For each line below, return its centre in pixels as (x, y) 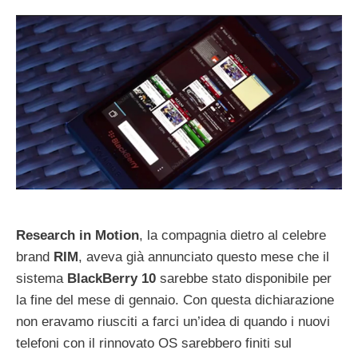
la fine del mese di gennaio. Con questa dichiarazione (175, 300)
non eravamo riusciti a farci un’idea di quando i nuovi (173, 322)
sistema (42, 279)
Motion (117, 236)
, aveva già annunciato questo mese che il (204, 257)
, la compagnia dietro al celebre (233, 236)
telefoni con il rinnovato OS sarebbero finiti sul (154, 344)
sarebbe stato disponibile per (244, 279)
